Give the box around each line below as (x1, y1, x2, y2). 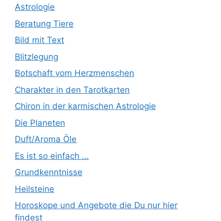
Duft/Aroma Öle (15, 134, 76, 145)
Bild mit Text (15, 35, 64, 45)
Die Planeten (15, 117, 65, 128)
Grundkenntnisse (15, 167, 82, 178)
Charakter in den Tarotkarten (15, 84, 130, 95)
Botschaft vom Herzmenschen (15, 68, 134, 78)
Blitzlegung (15, 51, 58, 62)
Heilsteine (15, 184, 54, 194)
